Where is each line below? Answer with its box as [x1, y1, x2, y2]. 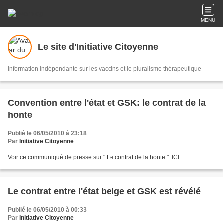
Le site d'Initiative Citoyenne [38, 41, 158, 52]
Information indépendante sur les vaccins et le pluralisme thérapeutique [8, 65, 201, 72]
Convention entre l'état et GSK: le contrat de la [8, 98, 206, 108]
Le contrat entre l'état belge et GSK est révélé [8, 186, 201, 196]
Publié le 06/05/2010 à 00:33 [8, 206, 87, 213]
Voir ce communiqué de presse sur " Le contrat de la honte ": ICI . [8, 154, 182, 161]
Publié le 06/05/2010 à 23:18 [8, 130, 87, 137]
